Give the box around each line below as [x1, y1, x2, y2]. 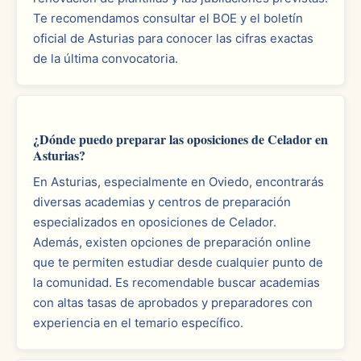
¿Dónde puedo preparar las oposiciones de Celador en [33, 130, 328, 148]
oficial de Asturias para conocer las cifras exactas [33, 31, 313, 46]
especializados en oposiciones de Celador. [33, 214, 276, 230]
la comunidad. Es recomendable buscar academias [33, 275, 320, 290]
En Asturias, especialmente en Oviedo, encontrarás [33, 174, 324, 189]
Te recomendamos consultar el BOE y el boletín [33, 10, 303, 26]
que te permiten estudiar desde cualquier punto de [33, 255, 323, 270]
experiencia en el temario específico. [33, 315, 243, 330]
